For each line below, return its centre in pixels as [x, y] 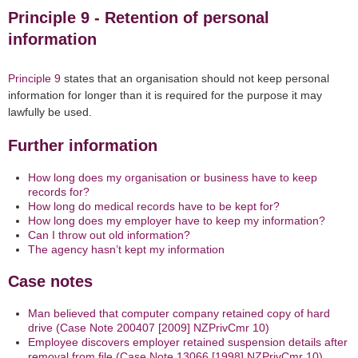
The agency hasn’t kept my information [126, 250]
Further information [83, 146]
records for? [59, 192]
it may [305, 95]
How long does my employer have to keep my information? [177, 221]
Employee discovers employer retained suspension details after [188, 342]
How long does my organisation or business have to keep [173, 178]
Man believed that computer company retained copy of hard [179, 314]
